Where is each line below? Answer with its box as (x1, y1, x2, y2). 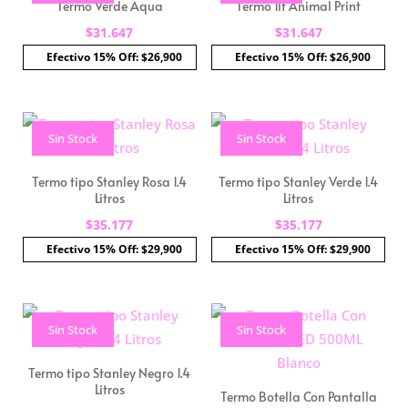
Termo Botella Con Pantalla (219, 388, 377, 406)
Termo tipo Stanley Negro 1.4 (28, 364, 191, 382)
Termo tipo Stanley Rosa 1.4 (32, 172, 188, 190)
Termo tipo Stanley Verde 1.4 (219, 172, 379, 190)
